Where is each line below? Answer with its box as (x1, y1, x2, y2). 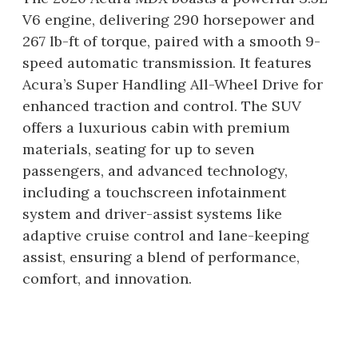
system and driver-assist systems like (22, 205, 282, 223)
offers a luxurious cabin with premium (22, 118, 290, 137)
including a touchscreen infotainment (22, 183, 286, 201)
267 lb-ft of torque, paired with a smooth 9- (22, 32, 320, 50)
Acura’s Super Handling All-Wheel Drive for (22, 75, 323, 93)
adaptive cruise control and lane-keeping (22, 226, 309, 245)
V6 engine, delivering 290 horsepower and (22, 10, 315, 29)
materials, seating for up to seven (22, 140, 254, 158)
